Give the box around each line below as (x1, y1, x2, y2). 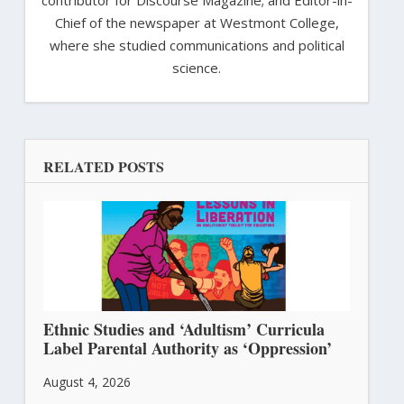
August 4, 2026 (42, 373, 131, 391)
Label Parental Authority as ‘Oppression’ (42, 336, 332, 361)
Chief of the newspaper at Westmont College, (54, 14, 339, 32)
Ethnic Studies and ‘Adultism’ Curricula (42, 317, 325, 342)
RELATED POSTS (42, 156, 164, 178)
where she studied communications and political (49, 36, 344, 55)
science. (172, 59, 221, 78)
